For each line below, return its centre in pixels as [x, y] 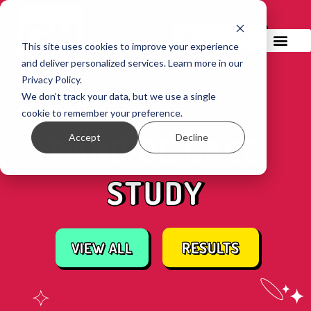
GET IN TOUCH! [218, 35]
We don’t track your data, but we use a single [118, 96]
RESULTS [211, 248]
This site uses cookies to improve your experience [130, 46]
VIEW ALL [102, 247]
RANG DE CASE [155, 151]
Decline [192, 137]
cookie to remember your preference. [102, 112]
